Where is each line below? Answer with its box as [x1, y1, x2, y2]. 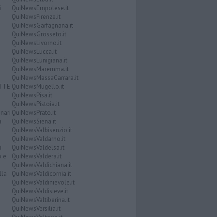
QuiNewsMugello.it [11, 82, 64, 91]
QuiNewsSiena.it [11, 117, 56, 125]
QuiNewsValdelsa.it [11, 143, 64, 152]
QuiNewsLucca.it [11, 47, 57, 56]
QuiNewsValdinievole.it [11, 178, 75, 186]
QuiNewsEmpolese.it [11, 3, 69, 12]
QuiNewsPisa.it [11, 91, 52, 99]
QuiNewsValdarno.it [11, 134, 65, 143]
